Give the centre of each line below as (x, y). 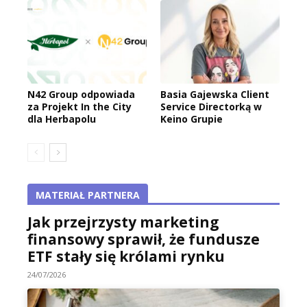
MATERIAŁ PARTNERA (88, 195)
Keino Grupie (192, 119)
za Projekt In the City (79, 106)
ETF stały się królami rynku (126, 256)
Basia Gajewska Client (215, 94)
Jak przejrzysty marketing (123, 222)
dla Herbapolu (62, 119)
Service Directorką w (211, 106)
